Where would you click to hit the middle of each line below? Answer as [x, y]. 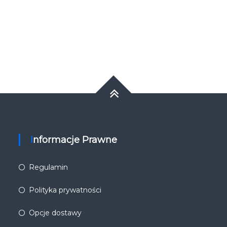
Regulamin [49, 167]
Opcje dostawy [55, 213]
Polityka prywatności [65, 190]
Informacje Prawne [75, 140]
